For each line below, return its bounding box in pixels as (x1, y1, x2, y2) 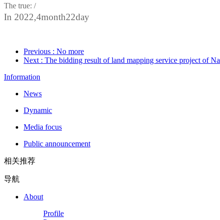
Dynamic (24, 106, 52, 114)
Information (4, 72, 40, 81)
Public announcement (24, 139, 90, 148)
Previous (24, 47, 53, 55)
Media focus (24, 122, 62, 131)
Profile (43, 209, 64, 218)
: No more (53, 47, 84, 55)
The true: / (4, 1, 36, 10)
